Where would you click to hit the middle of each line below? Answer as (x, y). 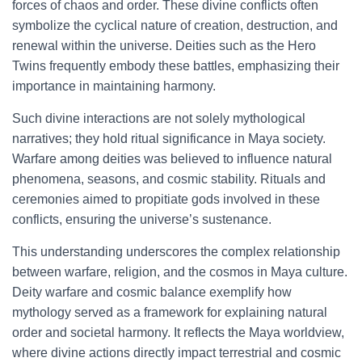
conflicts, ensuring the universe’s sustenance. (142, 219)
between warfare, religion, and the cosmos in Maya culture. (180, 272)
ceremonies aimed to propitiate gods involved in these (166, 199)
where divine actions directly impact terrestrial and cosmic (177, 353)
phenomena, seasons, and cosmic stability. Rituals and (169, 179)
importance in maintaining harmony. (114, 86)
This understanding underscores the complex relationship (176, 252)
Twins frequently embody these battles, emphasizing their (176, 66)
